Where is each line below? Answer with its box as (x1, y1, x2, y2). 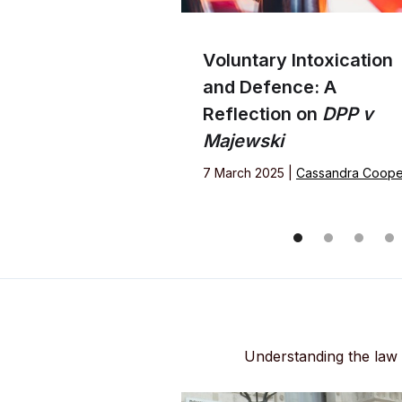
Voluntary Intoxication (203, 49, 393, 72)
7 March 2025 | (203, 165, 296, 181)
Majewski (203, 130, 284, 153)
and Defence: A (203, 76, 336, 99)
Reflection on (203, 103, 322, 126)
